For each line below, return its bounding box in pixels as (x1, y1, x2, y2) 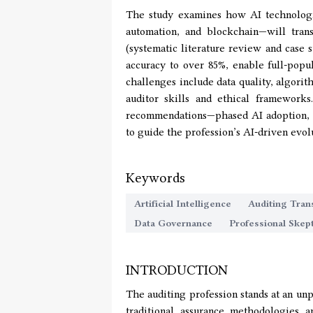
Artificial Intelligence (134, 198, 231, 209)
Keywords (126, 170, 185, 186)
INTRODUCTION (126, 262, 228, 278)
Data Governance (134, 217, 212, 228)
